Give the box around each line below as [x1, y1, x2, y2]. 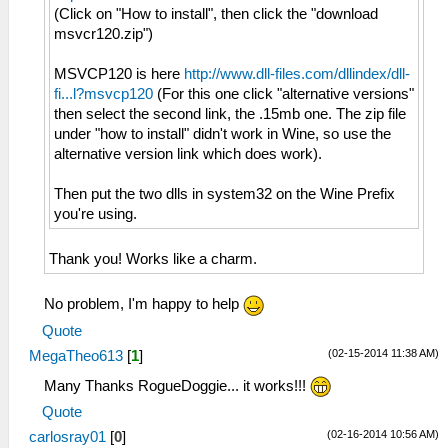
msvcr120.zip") [54, 25, 153, 42]
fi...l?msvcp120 [54, 85, 153, 102]
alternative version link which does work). [54, 145, 322, 162]
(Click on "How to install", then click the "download [54, 5, 378, 22]
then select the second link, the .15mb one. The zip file [54, 105, 406, 122]
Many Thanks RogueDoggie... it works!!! [44, 377, 310, 394]
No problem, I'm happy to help [44, 295, 243, 312]
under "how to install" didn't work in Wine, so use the [54, 125, 391, 142]
